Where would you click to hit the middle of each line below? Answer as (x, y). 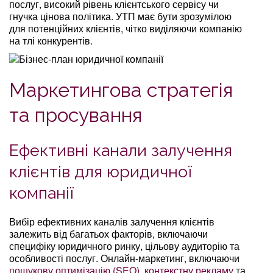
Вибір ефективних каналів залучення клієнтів (112, 221)
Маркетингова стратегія (121, 90)
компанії (41, 193)
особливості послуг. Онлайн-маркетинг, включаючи (124, 258)
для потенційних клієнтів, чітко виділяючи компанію (126, 28)
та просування (76, 115)
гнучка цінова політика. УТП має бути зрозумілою (120, 16)
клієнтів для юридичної (101, 171)
